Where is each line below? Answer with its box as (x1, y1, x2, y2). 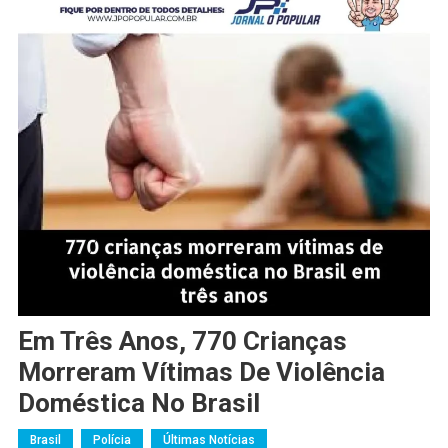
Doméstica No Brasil (17, 388, 260, 419)
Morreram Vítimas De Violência (17, 357, 385, 388)
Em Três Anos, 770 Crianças (17, 326, 347, 357)
